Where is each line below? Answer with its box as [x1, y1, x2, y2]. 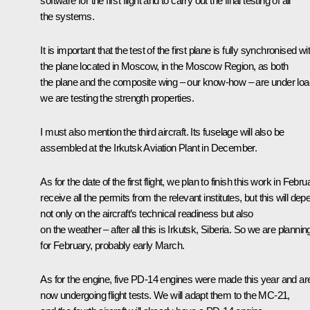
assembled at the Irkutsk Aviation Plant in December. [40, 141, 257, 154]
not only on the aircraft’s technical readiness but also [40, 207, 253, 219]
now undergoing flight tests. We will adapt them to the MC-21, [40, 289, 290, 301]
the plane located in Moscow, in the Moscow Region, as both [40, 60, 289, 72]
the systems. [40, 10, 95, 22]
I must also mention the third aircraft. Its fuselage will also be [40, 125, 284, 138]
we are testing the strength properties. [40, 91, 194, 104]
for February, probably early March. [40, 239, 185, 251]
